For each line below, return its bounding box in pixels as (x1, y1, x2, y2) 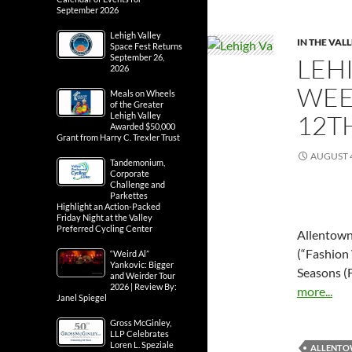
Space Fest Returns (110, 41, 182, 51)
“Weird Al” (110, 248, 149, 258)
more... (297, 283, 332, 299)
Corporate (110, 168, 149, 178)
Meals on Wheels (110, 88, 175, 98)
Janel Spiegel (57, 292, 107, 302)
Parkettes (110, 190, 148, 200)
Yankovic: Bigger (110, 259, 174, 269)
